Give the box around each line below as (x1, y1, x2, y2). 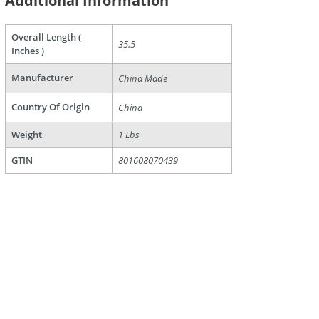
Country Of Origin (11, 100, 90, 114)
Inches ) (11, 44, 44, 58)
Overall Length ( (11, 31, 81, 44)
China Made (118, 72, 167, 85)
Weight (11, 128, 42, 142)
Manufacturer (11, 71, 73, 85)
